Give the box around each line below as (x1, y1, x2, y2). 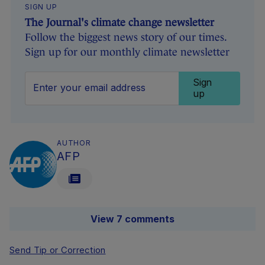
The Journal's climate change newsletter (25, 16, 214, 28)
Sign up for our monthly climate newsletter (25, 46, 230, 58)
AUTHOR (57, 138, 91, 147)
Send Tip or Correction (9, 244, 106, 256)
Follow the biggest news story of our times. (25, 31, 227, 43)
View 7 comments (91, 212, 174, 225)
